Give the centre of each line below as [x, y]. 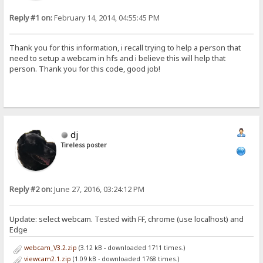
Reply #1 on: [31, 18]
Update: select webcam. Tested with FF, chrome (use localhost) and [127, 219]
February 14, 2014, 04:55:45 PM [106, 18]
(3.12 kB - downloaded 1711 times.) [131, 247]
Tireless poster [84, 145]
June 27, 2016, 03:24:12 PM [99, 189]
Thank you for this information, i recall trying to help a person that [125, 48]
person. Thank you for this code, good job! [85, 69]
